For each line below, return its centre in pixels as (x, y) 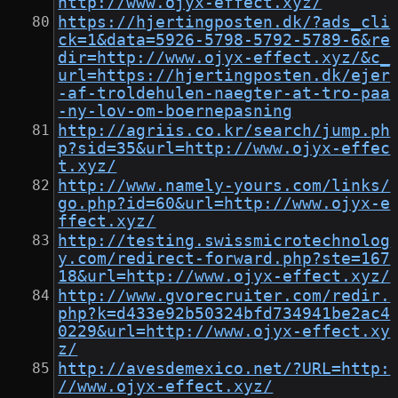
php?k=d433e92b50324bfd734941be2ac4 (224, 314)
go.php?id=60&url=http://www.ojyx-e (224, 204)
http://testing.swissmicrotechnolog (224, 241)
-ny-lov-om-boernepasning (175, 111)
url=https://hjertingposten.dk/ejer (224, 76)
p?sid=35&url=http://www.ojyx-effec (224, 149)
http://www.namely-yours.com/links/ (224, 186)
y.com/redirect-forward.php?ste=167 (224, 259)
